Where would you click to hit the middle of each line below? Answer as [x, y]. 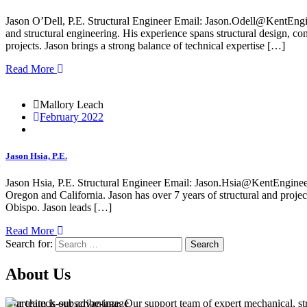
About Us [38, 274]
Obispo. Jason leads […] [59, 207]
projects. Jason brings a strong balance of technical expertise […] [145, 45]
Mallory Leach [72, 104]
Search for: [29, 243]
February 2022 [72, 116]
